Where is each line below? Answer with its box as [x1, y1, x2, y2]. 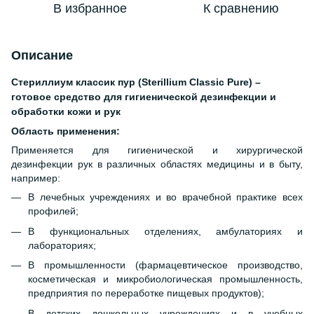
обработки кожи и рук [11, 106, 121, 117]
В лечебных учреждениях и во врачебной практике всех [28, 191, 303, 203]
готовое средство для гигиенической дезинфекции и [11, 91, 276, 102]
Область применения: [11, 125, 120, 137]
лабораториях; [28, 239, 96, 251]
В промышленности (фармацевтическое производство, [28, 259, 303, 271]
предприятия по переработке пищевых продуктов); [28, 287, 264, 299]
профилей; [28, 205, 78, 217]
